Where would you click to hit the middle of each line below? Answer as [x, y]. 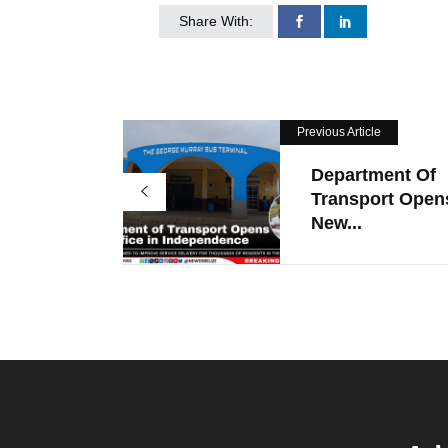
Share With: [216, 21]
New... [336, 223]
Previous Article [339, 132]
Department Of [373, 175]
